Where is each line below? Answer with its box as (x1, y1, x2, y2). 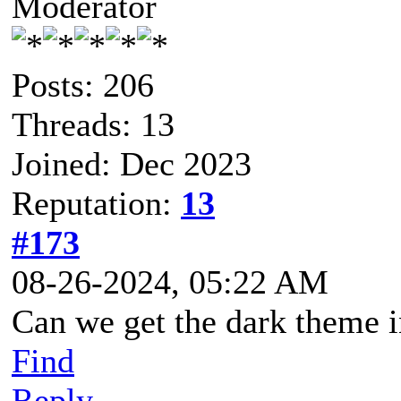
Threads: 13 (12, 105, 175, 143)
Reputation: (12, 183, 181, 222)
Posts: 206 (12, 65, 154, 104)
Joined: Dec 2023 (12, 144, 252, 183)
